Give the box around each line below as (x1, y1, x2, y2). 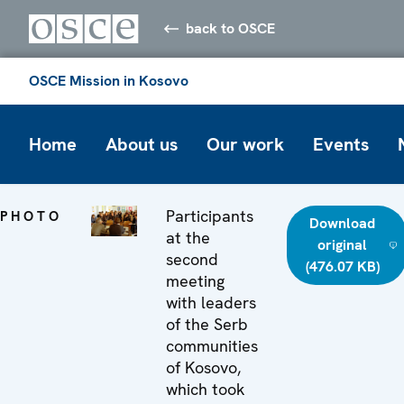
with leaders (166, 291, 256, 313)
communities (166, 335, 258, 356)
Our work (207, 132, 284, 156)
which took (166, 378, 245, 399)
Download (309, 213, 376, 233)
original (317, 234, 368, 254)
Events (313, 132, 369, 156)
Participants (166, 205, 253, 226)
